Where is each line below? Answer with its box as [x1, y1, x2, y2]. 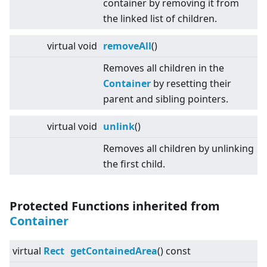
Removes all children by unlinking [103, 142, 254, 156]
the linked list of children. [103, 12, 217, 26]
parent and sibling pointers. [103, 92, 228, 106]
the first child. [103, 157, 165, 171]
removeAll [103, 39, 151, 53]
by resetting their [151, 77, 231, 91]
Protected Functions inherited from [10, 198, 220, 215]
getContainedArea [70, 244, 157, 258]
